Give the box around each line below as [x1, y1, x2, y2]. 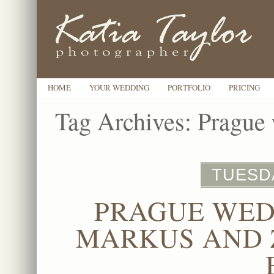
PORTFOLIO [168, 82, 210, 93]
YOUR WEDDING [89, 82, 149, 93]
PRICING [229, 82, 260, 93]
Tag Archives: [55, 105, 198, 137]
